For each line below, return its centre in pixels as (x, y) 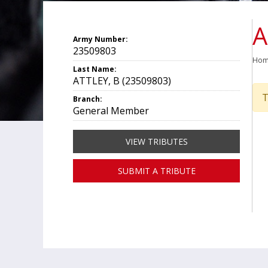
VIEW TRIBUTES (156, 141)
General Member (111, 111)
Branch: (88, 99)
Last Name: (95, 69)
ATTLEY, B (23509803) (122, 81)
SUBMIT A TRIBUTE (156, 171)
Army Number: (100, 39)
